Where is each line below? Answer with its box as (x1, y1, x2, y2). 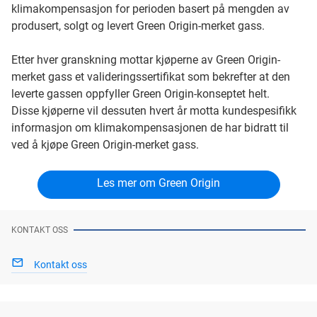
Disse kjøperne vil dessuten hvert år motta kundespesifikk (11, 103, 296, 117)
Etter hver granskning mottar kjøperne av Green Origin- (11, 52, 280, 67)
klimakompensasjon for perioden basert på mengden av (11, 1, 289, 16)
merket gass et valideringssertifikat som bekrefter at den (11, 69, 290, 83)
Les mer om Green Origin (97, 175, 220, 190)
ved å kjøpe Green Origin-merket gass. (11, 137, 199, 151)
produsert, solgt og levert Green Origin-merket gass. (11, 18, 265, 33)
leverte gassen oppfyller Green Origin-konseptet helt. (11, 86, 270, 100)
